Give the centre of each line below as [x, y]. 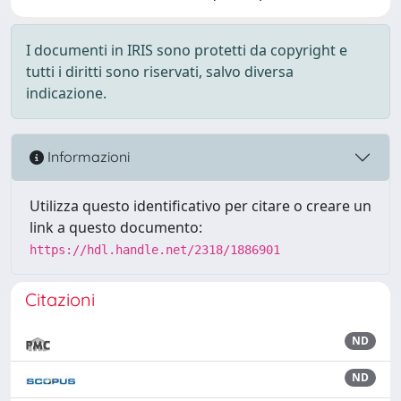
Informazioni [87, 157]
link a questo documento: [116, 227]
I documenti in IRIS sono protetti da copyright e [187, 50]
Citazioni [60, 299]
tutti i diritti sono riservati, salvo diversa [160, 71]
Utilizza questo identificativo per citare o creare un [200, 205]
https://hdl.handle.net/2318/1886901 [155, 249]
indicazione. [66, 93]
